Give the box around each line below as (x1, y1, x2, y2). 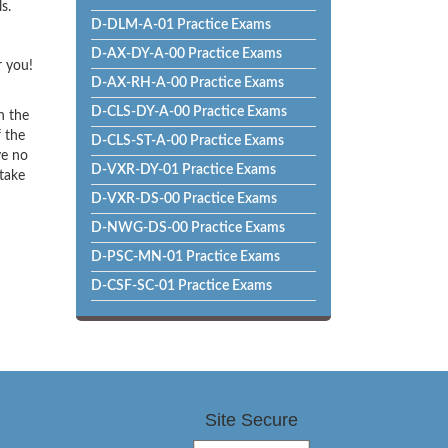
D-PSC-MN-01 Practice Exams (91, 250, 280, 264)
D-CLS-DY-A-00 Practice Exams (91, 105, 287, 119)
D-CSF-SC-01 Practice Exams (91, 279, 272, 293)
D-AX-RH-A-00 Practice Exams (91, 76, 284, 90)
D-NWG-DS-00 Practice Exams (91, 221, 285, 235)
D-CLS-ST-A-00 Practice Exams (91, 134, 284, 148)
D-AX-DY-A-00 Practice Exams (91, 47, 282, 61)
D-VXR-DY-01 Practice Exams (91, 163, 276, 177)
